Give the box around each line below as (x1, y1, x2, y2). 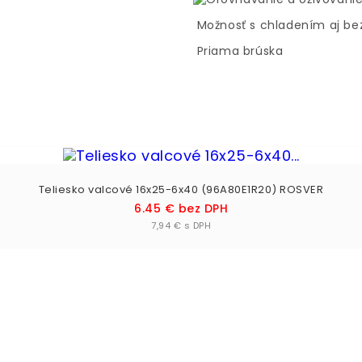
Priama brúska (193, 42, 284, 59)
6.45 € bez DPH (134, 200, 228, 217)
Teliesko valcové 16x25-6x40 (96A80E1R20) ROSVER (38, 181, 324, 197)
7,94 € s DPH (151, 218, 211, 232)
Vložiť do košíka (153, 208, 225, 223)
